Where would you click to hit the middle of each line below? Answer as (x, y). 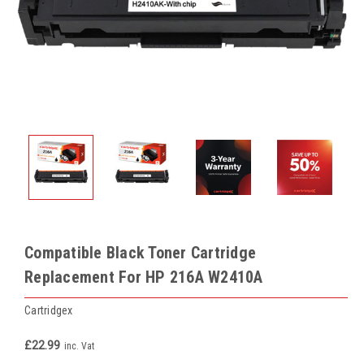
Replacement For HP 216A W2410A (144, 277)
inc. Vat (79, 346)
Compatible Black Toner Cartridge (140, 253)
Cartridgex (49, 310)
